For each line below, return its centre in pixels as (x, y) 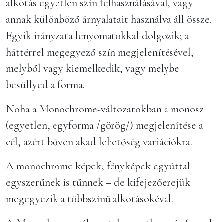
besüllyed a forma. (48, 84)
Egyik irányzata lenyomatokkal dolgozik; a (98, 35)
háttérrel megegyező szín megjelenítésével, (100, 52)
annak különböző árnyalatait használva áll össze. (109, 19)
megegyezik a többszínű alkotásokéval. (90, 198)
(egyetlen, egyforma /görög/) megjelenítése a (105, 125)
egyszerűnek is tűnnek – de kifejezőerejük (98, 182)
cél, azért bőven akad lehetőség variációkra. (99, 141)
